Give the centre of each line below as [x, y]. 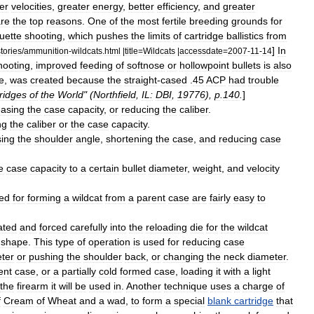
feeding [96, 65]
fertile [174, 21]
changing [184, 257]
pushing [46, 257]
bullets [246, 65]
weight [207, 168]
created [47, 80]
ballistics [245, 36]
